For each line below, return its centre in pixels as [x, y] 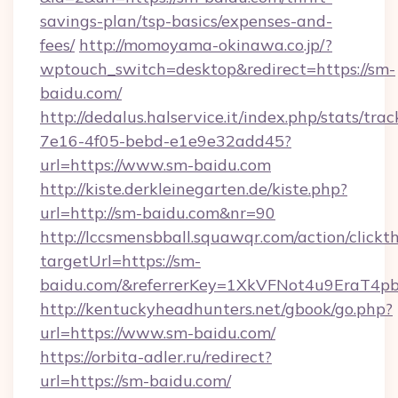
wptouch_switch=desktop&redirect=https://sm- [218, 69]
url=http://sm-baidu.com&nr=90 [158, 213]
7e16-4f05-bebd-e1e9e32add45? [166, 141]
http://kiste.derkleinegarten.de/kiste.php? [194, 189]
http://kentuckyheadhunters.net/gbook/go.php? [216, 309]
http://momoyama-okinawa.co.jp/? [206, 45]
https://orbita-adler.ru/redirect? [156, 357]
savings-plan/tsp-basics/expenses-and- [186, 21]
